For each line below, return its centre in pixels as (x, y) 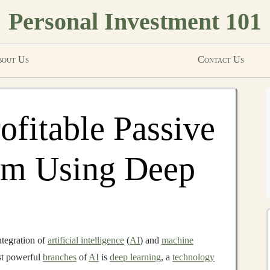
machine (177, 240)
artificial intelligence (86, 240)
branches (60, 257)
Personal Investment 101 (135, 21)
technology (193, 257)
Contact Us (221, 59)
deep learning (135, 257)
